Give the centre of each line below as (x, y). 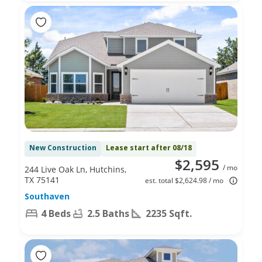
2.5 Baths (108, 213)
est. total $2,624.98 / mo (184, 180)
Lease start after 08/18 (149, 147)
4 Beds (56, 213)
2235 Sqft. (169, 213)
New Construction (63, 147)
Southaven (47, 196)
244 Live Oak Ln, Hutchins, (75, 169)
